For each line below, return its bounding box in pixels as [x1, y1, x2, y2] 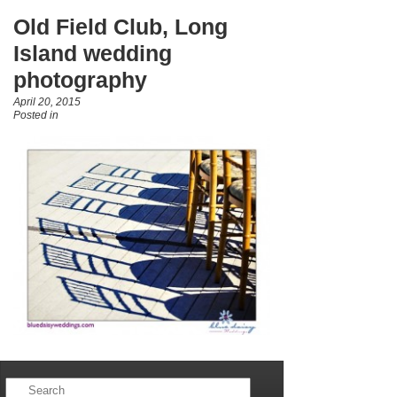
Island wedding [13, 41, 172, 66]
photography [13, 67, 147, 92]
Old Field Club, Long [13, 14, 228, 39]
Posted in [13, 108, 58, 121]
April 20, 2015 [13, 95, 81, 108]
